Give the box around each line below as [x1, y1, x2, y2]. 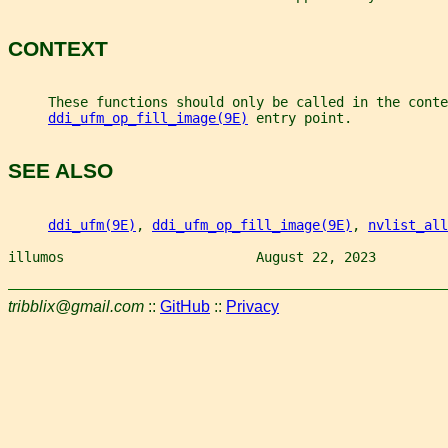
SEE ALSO [8, 159, 113, 183]
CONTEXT [8, 36, 108, 60]
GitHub [160, 297, 210, 315]
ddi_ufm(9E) [48, 216, 136, 233]
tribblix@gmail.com [8, 297, 144, 315]
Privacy [226, 297, 279, 315]
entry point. [248, 110, 352, 127]
